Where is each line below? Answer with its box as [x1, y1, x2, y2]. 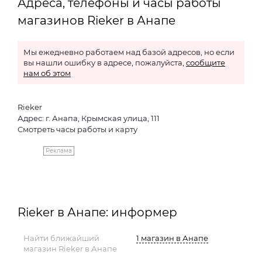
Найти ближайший [23, 233, 99, 243]
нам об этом [23, 68, 71, 78]
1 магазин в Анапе [136, 233, 209, 243]
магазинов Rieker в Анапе [18, 13, 175, 27]
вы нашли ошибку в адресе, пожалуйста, [23, 58, 186, 67]
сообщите [186, 58, 225, 67]
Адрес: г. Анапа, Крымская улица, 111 [18, 113, 160, 123]
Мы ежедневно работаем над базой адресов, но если [23, 47, 235, 57]
